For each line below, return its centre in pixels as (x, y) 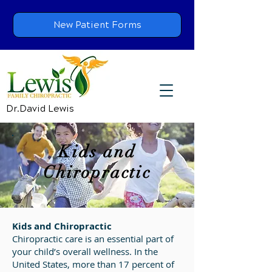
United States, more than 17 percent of (93, 264)
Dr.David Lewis (40, 109)
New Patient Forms (97, 25)
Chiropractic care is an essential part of (93, 239)
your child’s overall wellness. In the (85, 251)
